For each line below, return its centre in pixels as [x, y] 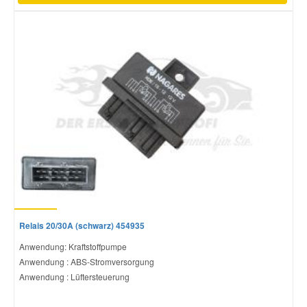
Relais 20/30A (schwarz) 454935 [82, 225]
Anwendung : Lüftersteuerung [74, 276]
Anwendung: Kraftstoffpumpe [73, 246]
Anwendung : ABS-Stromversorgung [87, 261]
